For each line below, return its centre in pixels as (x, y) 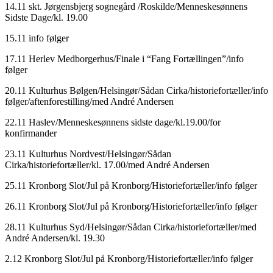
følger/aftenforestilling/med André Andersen (89, 101)
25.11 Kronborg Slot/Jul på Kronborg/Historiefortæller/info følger (131, 185)
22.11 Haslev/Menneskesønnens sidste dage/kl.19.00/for (113, 122)
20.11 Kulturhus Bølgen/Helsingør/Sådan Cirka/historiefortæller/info (136, 90)
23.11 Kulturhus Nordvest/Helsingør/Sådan (88, 154)
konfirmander (31, 133)
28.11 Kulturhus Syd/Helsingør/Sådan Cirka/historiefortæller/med (131, 227)
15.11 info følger (37, 38)
